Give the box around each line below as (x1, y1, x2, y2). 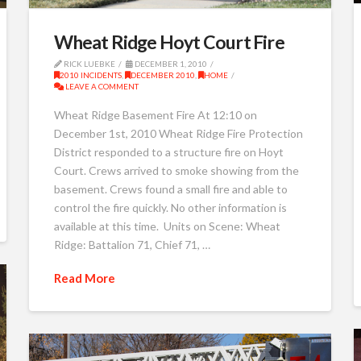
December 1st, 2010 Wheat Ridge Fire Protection (53, 127, 303, 141)
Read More (53, 270, 115, 285)
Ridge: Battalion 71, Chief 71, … (53, 238, 210, 252)
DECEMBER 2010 (130, 69, 195, 80)
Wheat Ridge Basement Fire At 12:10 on (53, 108, 257, 122)
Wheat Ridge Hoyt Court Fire (53, 30, 284, 53)
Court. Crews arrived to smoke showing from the (53, 164, 299, 178)
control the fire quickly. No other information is (53, 201, 287, 215)
